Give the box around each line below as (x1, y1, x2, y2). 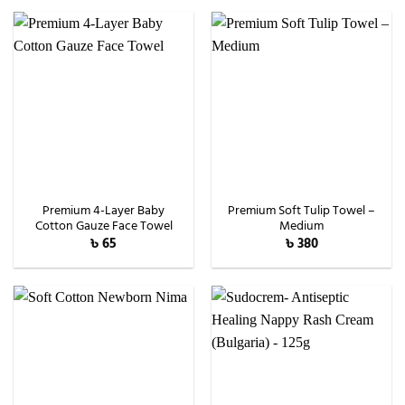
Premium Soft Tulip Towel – (228, 200, 375, 221)
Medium (279, 215, 324, 236)
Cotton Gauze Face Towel (34, 215, 173, 236)
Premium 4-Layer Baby (42, 200, 165, 221)
